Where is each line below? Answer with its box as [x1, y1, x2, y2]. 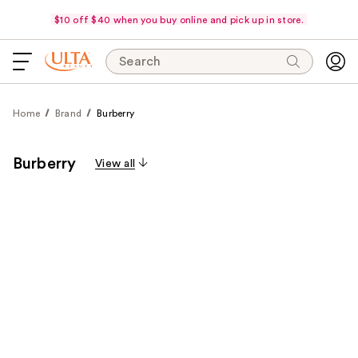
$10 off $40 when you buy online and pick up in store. [54, 14, 304, 25]
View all [95, 158, 136, 169]
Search [119, 55, 161, 68]
